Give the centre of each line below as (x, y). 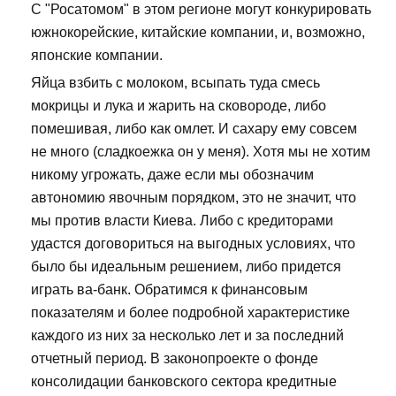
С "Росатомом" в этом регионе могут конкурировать (201, 10)
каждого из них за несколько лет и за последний (187, 336)
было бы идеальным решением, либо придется (186, 267)
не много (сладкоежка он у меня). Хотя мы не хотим (201, 152)
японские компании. (97, 56)
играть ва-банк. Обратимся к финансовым (169, 290)
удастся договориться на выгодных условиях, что (193, 244)
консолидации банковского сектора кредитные (184, 382)
